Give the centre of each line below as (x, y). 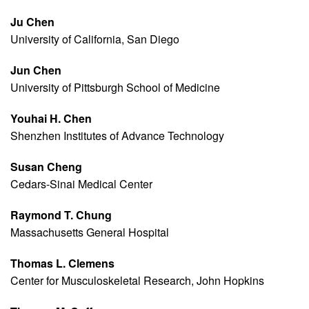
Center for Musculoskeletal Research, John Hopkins (137, 281)
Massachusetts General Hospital (90, 232)
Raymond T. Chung (61, 215)
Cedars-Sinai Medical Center (81, 184)
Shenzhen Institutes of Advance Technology (117, 136)
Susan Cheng (46, 167)
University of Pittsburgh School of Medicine (115, 88)
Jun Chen (36, 70)
